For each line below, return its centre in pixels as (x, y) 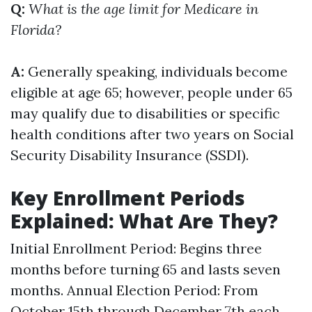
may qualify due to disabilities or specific (145, 113)
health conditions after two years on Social (152, 134)
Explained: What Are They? (144, 221)
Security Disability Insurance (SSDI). (130, 155)
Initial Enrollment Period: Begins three (136, 248)
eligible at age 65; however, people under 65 (151, 92)
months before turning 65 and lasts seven (146, 269)
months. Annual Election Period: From (134, 290)
